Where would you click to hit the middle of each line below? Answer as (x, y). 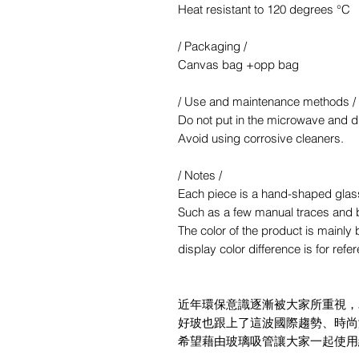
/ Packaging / (212, 46)
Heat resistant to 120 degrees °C (264, 9)
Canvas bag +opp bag (238, 65)
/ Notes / (200, 175)
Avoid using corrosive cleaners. (261, 138)
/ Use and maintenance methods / (267, 101)
